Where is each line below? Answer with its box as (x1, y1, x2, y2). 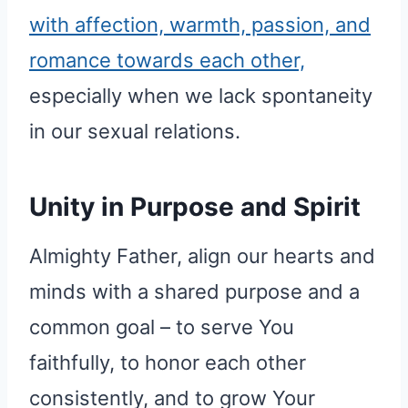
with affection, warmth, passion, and (29, 13, 371, 37)
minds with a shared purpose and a (29, 280, 360, 304)
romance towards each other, (29, 48, 305, 73)
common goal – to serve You (29, 315, 294, 340)
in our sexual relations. (29, 119, 240, 144)
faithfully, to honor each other (29, 351, 306, 375)
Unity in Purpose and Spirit (29, 191, 361, 223)
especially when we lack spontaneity (29, 84, 372, 108)
